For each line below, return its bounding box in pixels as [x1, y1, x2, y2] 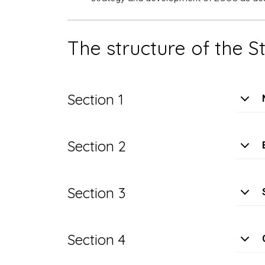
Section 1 [67, 90, 124, 108]
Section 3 [67, 183, 125, 202]
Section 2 [67, 137, 126, 155]
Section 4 [67, 230, 125, 248]
